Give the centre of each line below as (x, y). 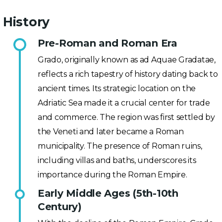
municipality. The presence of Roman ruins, (120, 146)
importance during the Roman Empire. (112, 175)
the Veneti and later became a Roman (111, 132)
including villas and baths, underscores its (117, 160)
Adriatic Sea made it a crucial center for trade (124, 103)
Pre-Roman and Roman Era (108, 43)
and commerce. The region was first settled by (126, 117)
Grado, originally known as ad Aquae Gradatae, (127, 60)
